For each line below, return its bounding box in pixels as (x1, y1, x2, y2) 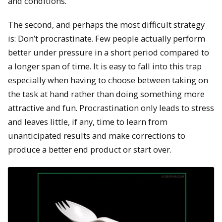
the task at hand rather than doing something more (8, 88, 205, 100)
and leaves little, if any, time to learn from (8, 116, 167, 128)
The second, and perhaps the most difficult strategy (8, 19, 205, 31)
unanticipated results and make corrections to (8, 130, 185, 142)
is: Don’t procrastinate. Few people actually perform (8, 33, 205, 45)
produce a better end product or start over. (8, 144, 171, 156)
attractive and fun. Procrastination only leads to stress (8, 102, 214, 114)
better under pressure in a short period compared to (8, 47, 209, 58)
